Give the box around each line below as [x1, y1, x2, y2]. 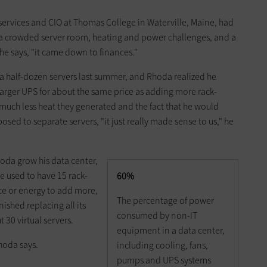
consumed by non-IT [116, 209, 197, 222]
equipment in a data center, [116, 224, 225, 237]
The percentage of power [116, 194, 214, 207]
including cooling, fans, [116, 239, 208, 252]
